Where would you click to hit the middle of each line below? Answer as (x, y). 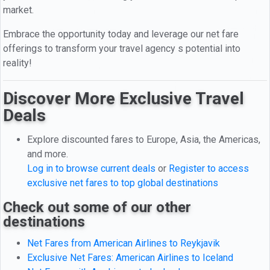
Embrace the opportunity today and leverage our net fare (121, 34)
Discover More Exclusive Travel (124, 98)
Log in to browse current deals (91, 168)
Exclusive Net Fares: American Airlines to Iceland (130, 257)
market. (18, 10)
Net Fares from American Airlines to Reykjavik (124, 243)
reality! (17, 63)
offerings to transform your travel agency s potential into (122, 48)
